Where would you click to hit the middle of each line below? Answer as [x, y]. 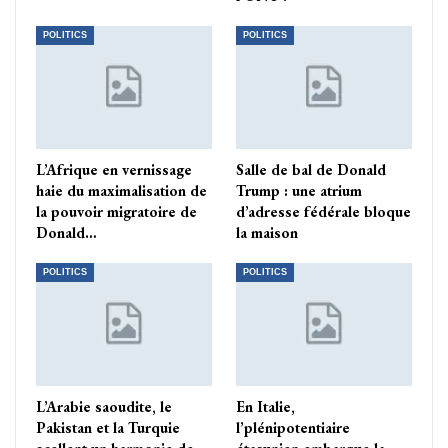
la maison [267, 233]
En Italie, [265, 407]
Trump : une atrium [299, 191]
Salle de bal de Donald [311, 170]
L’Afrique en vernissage [114, 170]
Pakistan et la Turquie [108, 428]
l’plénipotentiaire [293, 428]
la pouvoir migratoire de [116, 212]
